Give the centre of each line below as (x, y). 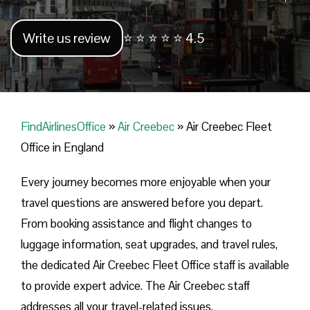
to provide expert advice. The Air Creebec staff (135, 286)
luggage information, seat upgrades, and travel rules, (149, 245)
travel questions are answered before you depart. (142, 203)
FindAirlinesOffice (63, 127)
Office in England (62, 148)
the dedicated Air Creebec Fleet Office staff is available (155, 265)
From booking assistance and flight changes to (136, 224)
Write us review (67, 38)
